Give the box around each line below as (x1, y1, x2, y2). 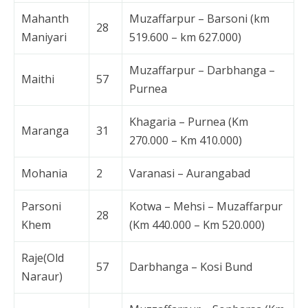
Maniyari (21, 30, 67, 45)
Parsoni (21, 199, 61, 214)
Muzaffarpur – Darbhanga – (129, 63, 275, 78)
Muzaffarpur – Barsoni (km (129, 11, 269, 26)
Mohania (21, 166, 67, 181)
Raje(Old (21, 250, 64, 265)
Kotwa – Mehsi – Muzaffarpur (129, 199, 283, 214)
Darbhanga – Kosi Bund (129, 259, 252, 274)
